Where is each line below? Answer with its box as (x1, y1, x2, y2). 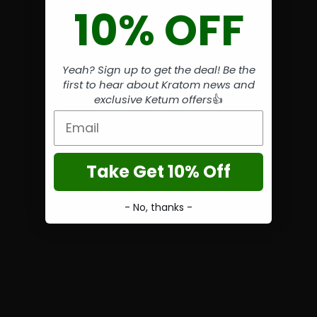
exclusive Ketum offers (94, 91, 212, 107)
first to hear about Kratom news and (62, 76, 255, 92)
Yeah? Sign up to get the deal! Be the (62, 62, 255, 77)
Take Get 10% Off (86, 159, 231, 183)
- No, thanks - (125, 200, 192, 214)
